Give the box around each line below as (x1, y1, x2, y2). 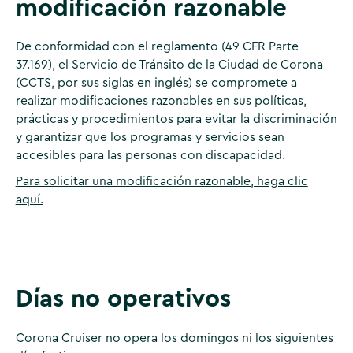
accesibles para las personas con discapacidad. (15, 149, 285, 162)
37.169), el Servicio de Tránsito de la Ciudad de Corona (15, 58, 323, 72)
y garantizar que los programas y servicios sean (15, 131, 284, 144)
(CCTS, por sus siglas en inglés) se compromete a (15, 76, 297, 90)
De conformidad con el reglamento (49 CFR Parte (15, 40, 299, 54)
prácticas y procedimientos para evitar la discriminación (15, 113, 337, 126)
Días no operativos (15, 286, 231, 311)
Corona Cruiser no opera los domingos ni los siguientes (15, 331, 333, 344)
